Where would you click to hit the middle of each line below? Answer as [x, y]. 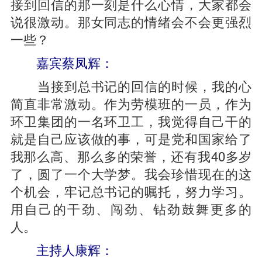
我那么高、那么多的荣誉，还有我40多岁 [131, 156]
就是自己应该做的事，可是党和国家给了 [131, 138]
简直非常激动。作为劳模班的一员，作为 [131, 103]
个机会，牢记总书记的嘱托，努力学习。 [131, 191]
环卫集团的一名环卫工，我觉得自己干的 [131, 120]
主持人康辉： [68, 249]
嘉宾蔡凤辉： [75, 62]
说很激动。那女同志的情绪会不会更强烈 [131, 21]
